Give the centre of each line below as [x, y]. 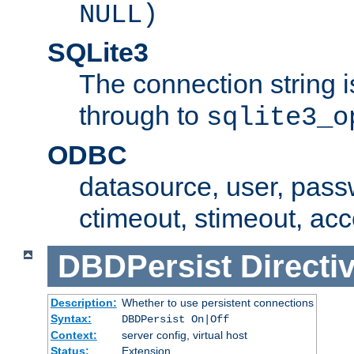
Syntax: [71, 319]
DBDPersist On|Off [175, 320]
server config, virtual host [184, 335]
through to [143, 115]
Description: [83, 303]
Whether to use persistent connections [217, 303]
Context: [73, 335]
